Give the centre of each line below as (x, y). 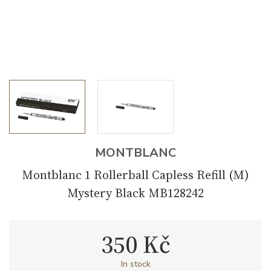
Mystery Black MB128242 (135, 193)
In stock (135, 264)
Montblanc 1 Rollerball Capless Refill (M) (135, 175)
